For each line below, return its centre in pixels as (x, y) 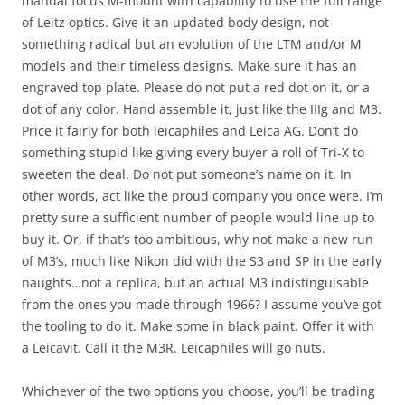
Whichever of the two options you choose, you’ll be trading (198, 391)
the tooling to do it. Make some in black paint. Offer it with (198, 326)
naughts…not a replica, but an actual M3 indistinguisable (195, 283)
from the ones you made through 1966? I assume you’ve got (202, 305)
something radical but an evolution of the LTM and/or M (192, 44)
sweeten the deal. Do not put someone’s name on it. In (187, 174)
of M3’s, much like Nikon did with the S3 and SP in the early (202, 261)
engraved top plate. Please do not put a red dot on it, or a (196, 88)
